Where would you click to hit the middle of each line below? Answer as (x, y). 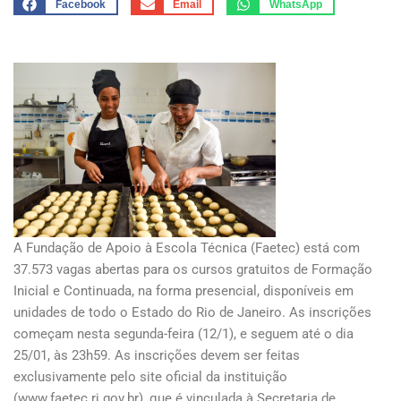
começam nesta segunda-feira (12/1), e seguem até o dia (183, 334)
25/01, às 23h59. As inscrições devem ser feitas (157, 356)
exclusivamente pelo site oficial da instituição (150, 377)
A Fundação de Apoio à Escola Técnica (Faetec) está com (187, 248)
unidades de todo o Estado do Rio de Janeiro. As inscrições (192, 313)
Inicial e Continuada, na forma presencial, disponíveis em (183, 291)
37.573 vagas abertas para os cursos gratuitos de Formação (193, 270)
